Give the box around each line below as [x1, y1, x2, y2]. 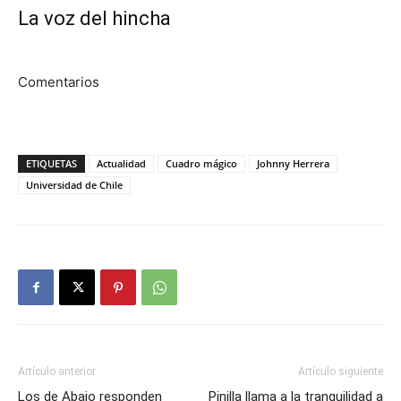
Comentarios [18, 73, 99, 91]
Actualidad [97, 157, 146, 171]
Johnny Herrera [257, 157, 329, 171]
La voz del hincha [18, 7, 171, 30]
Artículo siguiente [298, 365, 383, 379]
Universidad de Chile [26, 178, 123, 192]
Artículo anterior [18, 365, 96, 379]
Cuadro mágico [166, 157, 237, 171]
